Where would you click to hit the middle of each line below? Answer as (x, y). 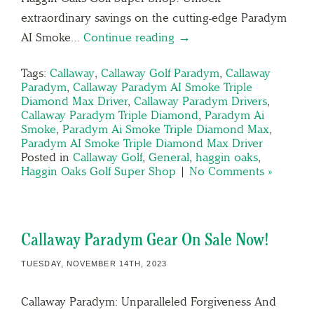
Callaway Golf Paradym (160, 73)
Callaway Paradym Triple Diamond (110, 115)
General (169, 157)
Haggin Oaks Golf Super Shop (98, 171)
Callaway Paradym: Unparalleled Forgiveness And (149, 301)
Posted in (47, 157)
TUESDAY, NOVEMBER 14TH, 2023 (94, 263)
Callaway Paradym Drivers (200, 101)
